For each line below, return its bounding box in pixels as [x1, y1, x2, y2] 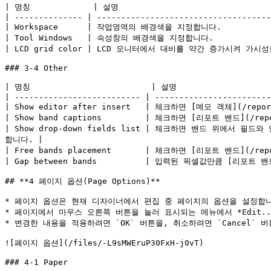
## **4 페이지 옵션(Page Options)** [5, 177, 160, 186]
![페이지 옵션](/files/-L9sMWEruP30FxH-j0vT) [5, 238, 204, 247]
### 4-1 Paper [5, 258, 68, 267]
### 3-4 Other [5, 64, 68, 73]
